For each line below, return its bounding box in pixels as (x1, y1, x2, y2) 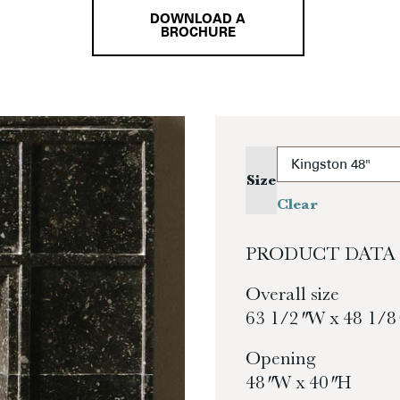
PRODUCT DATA (246, 243, 396, 265)
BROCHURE (160, 27, 236, 41)
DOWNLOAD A (150, 13, 246, 28)
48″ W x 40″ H (246, 371, 352, 394)
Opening (246, 347, 315, 370)
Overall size (246, 283, 339, 305)
